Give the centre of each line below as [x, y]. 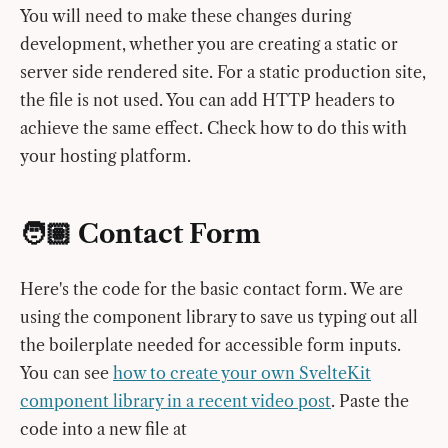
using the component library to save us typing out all [219, 316]
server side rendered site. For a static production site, [223, 71]
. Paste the [370, 400]
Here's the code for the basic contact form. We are [211, 288]
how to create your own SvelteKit [242, 372]
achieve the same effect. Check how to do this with [213, 127]
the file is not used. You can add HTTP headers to [207, 99]
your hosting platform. [105, 155]
